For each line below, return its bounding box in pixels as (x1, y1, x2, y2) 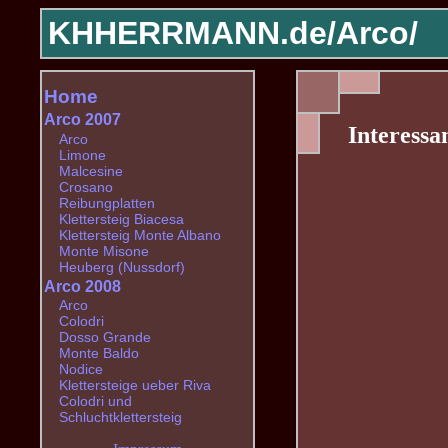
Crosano (58, 178, 113, 195)
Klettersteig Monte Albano (58, 226, 221, 243)
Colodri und (58, 393, 132, 410)
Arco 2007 (44, 111, 122, 129)
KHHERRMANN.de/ (47, 15, 336, 51)
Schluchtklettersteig (58, 409, 182, 426)
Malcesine (58, 162, 123, 179)
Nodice (58, 361, 103, 378)
